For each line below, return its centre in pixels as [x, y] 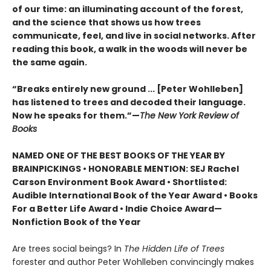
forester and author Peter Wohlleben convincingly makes [133, 262]
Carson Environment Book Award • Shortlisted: [119, 182]
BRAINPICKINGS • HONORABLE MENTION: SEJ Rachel [126, 169]
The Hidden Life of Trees [174, 249]
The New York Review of [189, 116]
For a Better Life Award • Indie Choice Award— [117, 209]
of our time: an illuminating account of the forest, [128, 9]
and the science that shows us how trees [106, 23]
